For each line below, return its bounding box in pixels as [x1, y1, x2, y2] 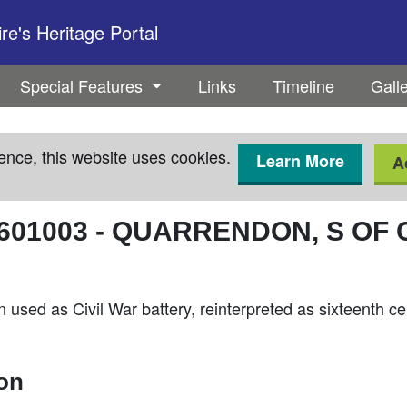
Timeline [272, 74, 334, 97]
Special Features [20, 74, 148, 97]
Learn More [256, 149, 344, 173]
